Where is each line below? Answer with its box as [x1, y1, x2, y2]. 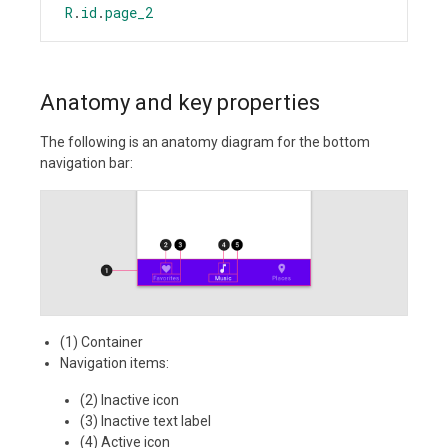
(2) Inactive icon [80, 392, 179, 409]
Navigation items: [60, 355, 169, 372]
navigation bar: [40, 155, 133, 172]
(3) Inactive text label [80, 413, 211, 430]
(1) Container [60, 334, 143, 351]
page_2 [105, 3, 153, 23]
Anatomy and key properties [40, 90, 320, 116]
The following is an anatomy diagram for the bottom [40, 134, 370, 151]
